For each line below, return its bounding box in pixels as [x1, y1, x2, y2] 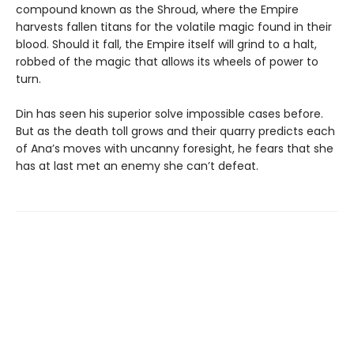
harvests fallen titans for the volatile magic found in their [16, 19, 332, 36]
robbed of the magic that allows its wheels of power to [16, 54, 318, 70]
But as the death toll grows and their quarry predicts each [16, 123, 335, 140]
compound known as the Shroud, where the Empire [16, 2, 299, 18]
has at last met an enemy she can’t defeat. [16, 158, 258, 175]
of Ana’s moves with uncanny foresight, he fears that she [16, 141, 333, 157]
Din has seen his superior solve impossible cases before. [16, 106, 323, 122]
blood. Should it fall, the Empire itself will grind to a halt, [16, 36, 317, 53]
